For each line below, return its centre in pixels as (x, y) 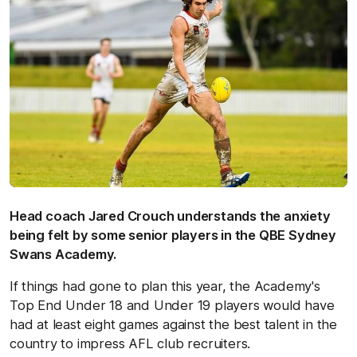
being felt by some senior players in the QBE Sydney (173, 235)
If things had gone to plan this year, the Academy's (165, 286)
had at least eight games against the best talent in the (173, 324)
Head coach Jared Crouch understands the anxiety (170, 216)
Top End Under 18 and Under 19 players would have (172, 305)
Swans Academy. (63, 254)
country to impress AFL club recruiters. (130, 343)
